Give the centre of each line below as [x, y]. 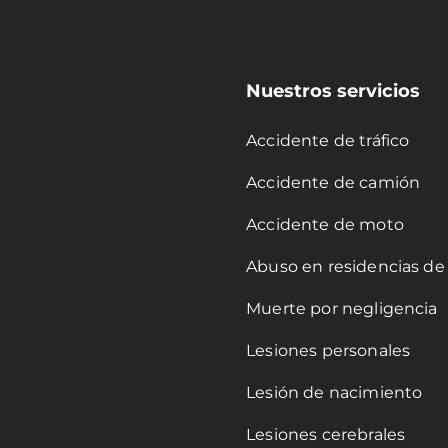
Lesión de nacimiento [334, 393]
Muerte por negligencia [342, 309]
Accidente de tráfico [328, 141]
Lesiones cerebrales [326, 435]
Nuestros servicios [333, 91]
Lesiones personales [328, 351]
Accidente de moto [325, 225]
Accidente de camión [333, 183]
